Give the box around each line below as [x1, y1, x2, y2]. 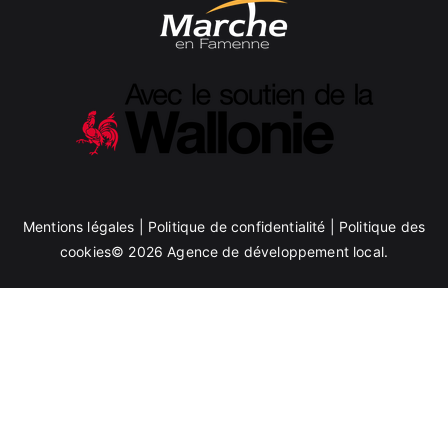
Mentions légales [22, 218, 135, 235]
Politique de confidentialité [147, 218, 326, 235]
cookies [59, 243, 112, 260]
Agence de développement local [167, 243, 384, 260]
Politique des [338, 218, 426, 235]
